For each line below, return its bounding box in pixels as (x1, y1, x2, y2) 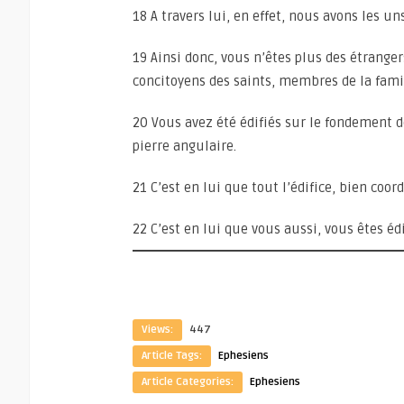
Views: (142, 323, 173, 336)
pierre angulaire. (133, 138, 236, 154)
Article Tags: (142, 349, 202, 363)
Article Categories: (142, 375, 234, 389)
